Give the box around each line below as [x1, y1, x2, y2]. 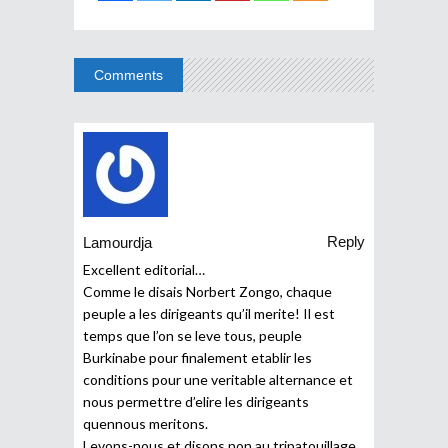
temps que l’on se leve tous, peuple [83, 326, 302, 344]
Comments [94, 66, 163, 83]
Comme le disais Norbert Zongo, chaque [83, 282, 332, 300]
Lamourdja [83, 234, 152, 252]
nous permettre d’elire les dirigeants [83, 392, 309, 410]
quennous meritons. [83, 414, 208, 432]
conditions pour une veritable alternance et [83, 370, 353, 388]
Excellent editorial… [83, 260, 205, 278]
